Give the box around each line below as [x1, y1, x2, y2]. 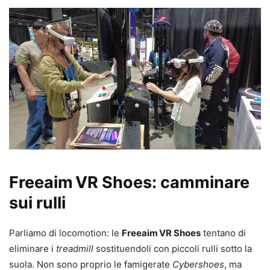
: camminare [152, 172, 250, 192]
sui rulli [9, 192, 66, 213]
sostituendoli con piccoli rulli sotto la [93, 242, 252, 254]
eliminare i [9, 242, 56, 254]
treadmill [56, 242, 93, 254]
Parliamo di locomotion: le [9, 227, 122, 239]
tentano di [201, 227, 246, 239]
